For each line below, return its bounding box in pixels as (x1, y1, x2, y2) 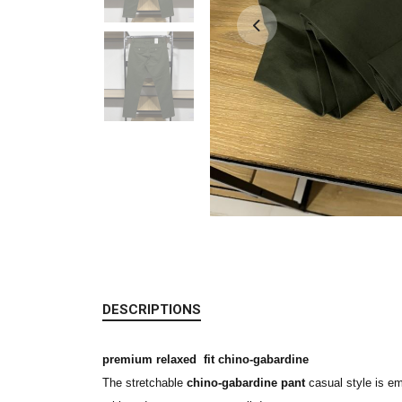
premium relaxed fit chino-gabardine (102, 353, 309, 366)
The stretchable (102, 376, 187, 389)
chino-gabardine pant (187, 376, 305, 389)
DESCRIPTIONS (102, 301, 201, 318)
